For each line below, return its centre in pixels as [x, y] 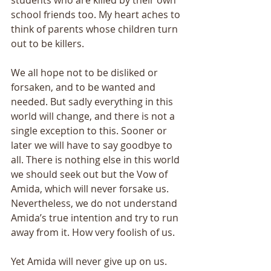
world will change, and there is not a [94, 116]
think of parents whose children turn [96, 29]
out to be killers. [49, 44]
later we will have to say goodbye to [93, 145]
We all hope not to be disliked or [86, 73]
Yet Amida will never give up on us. [90, 262]
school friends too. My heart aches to [97, 15]
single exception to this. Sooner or [90, 131]
